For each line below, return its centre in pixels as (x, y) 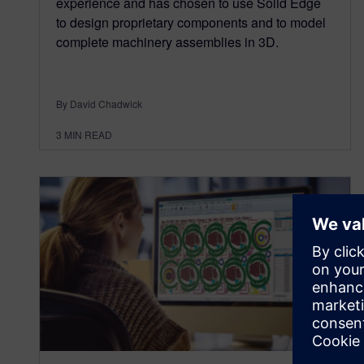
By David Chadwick (99, 103)
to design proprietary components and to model (191, 22)
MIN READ (88, 134)
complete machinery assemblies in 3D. (167, 41)
